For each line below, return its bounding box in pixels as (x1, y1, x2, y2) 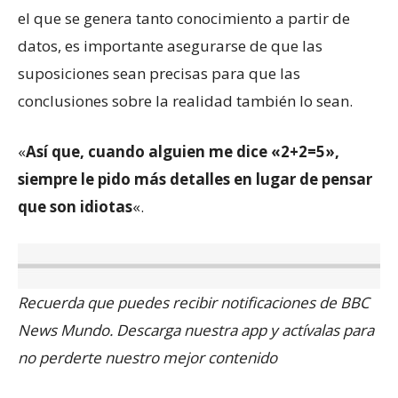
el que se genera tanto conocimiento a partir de (18, 7, 350, 28)
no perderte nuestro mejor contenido (18, 346, 277, 368)
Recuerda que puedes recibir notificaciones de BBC (18, 291, 370, 313)
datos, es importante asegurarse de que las (18, 35, 322, 56)
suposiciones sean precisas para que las (18, 62, 300, 84)
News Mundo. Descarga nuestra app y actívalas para (18, 319, 374, 340)
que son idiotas (18, 195, 132, 217)
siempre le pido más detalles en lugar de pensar (18, 168, 372, 189)
